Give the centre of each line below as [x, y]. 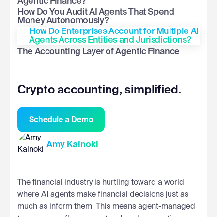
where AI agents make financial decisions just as [103, 194]
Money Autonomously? [64, 21]
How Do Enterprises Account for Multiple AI [114, 31]
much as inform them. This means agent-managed [106, 207]
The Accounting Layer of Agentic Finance [99, 52]
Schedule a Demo [61, 120]
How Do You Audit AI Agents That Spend [96, 12]
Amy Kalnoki [72, 145]
